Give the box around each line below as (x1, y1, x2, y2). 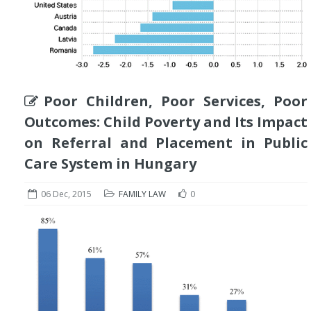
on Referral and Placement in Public (24, 133, 308, 152)
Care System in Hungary (24, 153, 196, 173)
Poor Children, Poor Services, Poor (44, 91, 308, 110)
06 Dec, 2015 (41, 187, 92, 200)
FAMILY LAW (119, 187, 166, 200)
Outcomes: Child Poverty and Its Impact (24, 112, 308, 131)
